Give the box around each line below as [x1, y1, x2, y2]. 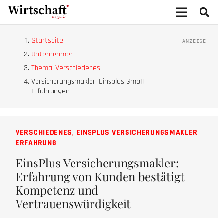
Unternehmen [31, 49, 74, 59]
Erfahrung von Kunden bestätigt [16, 168, 185, 184]
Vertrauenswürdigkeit [16, 196, 131, 211]
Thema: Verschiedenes [31, 63, 100, 73]
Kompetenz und [16, 182, 98, 198]
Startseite [31, 36, 63, 46]
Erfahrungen [31, 86, 70, 96]
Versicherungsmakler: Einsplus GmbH [31, 76, 145, 87]
